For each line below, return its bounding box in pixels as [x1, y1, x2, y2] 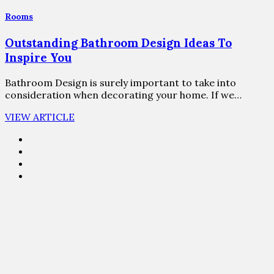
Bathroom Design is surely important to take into [5, 76, 236, 89]
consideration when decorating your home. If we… [5, 88, 242, 101]
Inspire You [5, 50, 72, 65]
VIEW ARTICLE [5, 110, 75, 123]
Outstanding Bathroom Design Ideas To [5, 35, 232, 51]
